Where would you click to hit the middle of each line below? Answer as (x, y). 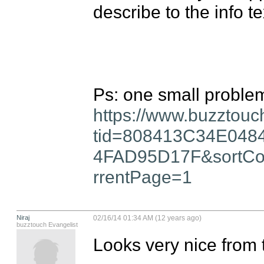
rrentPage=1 (142, 176)
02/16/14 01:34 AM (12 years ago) (147, 218)
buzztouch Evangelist (47, 225)
